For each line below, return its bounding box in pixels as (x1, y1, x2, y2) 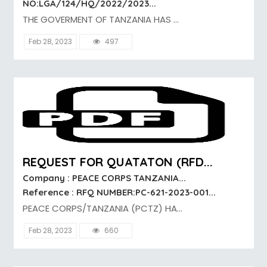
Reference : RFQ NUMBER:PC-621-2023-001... (22, 187, 216, 198)
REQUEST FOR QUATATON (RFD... (22, 154, 213, 170)
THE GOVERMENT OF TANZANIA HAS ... (22, 13, 179, 26)
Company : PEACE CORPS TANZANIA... (22, 172, 186, 184)
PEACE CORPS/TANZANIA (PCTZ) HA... (22, 202, 182, 215)
